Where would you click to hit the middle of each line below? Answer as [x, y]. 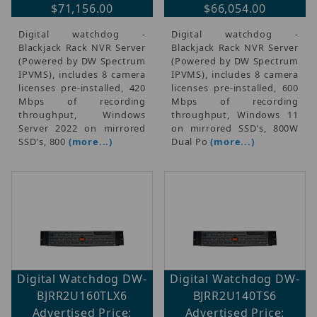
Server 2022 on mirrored [82, 128]
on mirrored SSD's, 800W [235, 128]
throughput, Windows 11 [235, 114]
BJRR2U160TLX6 [82, 295]
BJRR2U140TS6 [235, 295]
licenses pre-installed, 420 [82, 87]
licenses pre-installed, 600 [235, 87]
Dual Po [191, 141]
